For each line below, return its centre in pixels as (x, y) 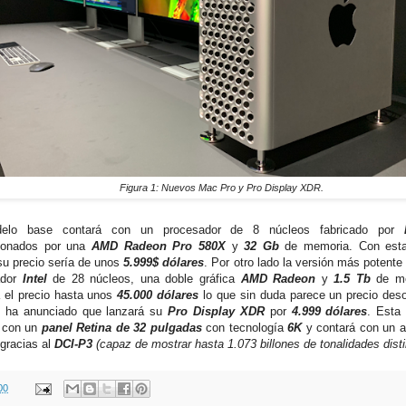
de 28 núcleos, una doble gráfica (147, 279)
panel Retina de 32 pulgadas (122, 328)
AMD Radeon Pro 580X (158, 246)
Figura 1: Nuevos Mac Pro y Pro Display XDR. (221, 188)
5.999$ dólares (164, 263)
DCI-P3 (73, 344)
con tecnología (247, 328)
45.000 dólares (158, 295)
